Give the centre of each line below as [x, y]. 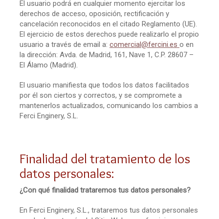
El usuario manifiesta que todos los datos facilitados [104, 85]
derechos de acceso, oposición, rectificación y [94, 13]
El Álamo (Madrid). [49, 65]
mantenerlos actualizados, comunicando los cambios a [109, 105]
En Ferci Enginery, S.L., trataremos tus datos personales [109, 210]
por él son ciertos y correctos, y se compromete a [101, 95]
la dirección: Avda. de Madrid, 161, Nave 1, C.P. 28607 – [107, 55]
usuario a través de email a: [65, 44]
